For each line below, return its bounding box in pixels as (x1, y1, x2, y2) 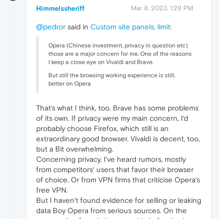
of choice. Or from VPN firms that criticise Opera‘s (36, 175, 200, 184)
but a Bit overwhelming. (36, 144, 113, 153)
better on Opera (48, 80, 91, 87)
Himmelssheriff (36, 4, 85, 12)
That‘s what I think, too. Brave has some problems (36, 103, 198, 112)
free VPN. (36, 185, 68, 194)
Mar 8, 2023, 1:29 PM (131, 4, 193, 12)
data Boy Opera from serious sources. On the (36, 206, 187, 215)
